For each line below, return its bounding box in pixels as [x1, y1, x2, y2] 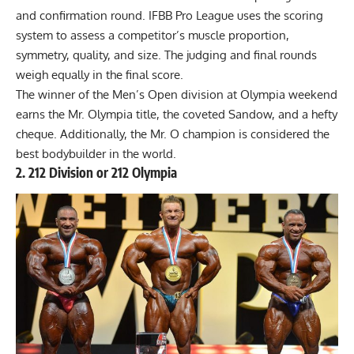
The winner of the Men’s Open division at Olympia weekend [16, 86, 337, 102]
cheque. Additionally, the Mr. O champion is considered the [16, 126, 330, 141]
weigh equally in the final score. [16, 66, 186, 82]
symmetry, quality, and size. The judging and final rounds [16, 47, 317, 62]
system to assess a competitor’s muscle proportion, [16, 27, 289, 43]
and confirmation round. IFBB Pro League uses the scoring [16, 7, 323, 23]
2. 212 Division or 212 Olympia [16, 163, 177, 181]
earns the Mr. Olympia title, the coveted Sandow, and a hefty [16, 106, 337, 122]
